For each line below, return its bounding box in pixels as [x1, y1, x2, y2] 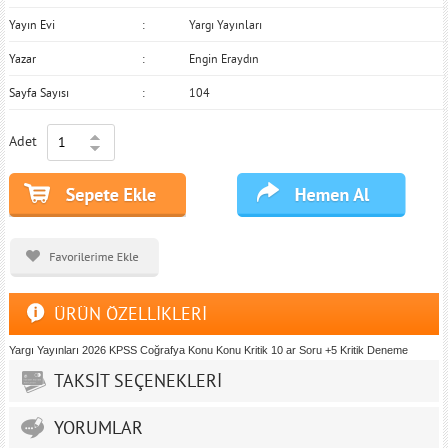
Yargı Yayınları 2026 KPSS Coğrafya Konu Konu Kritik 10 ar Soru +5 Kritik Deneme [9, 344, 409, 357]
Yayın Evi [9, 16, 56, 32]
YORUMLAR [54, 416, 144, 440]
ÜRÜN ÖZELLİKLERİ [54, 302, 208, 326]
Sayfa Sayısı [9, 84, 70, 100]
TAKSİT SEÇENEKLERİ [54, 369, 223, 393]
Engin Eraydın [188, 50, 259, 66]
